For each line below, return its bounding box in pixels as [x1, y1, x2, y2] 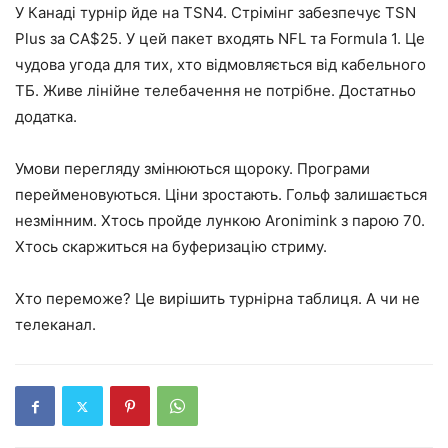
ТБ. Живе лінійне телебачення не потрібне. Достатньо [15, 81, 416, 100]
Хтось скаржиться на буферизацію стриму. [15, 237, 327, 256]
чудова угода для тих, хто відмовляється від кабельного [15, 55, 426, 74]
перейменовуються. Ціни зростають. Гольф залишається [15, 185, 427, 204]
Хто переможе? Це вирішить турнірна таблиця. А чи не [15, 289, 420, 308]
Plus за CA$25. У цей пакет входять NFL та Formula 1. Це [15, 29, 425, 48]
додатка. [15, 107, 77, 126]
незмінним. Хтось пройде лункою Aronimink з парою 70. [15, 211, 425, 230]
